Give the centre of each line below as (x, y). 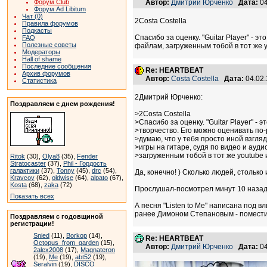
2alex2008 (48, 250)
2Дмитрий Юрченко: (169, 97)
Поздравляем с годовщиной (57, 216)
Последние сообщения (57, 66)
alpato (99, 178)
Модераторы (41, 52)
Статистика (39, 80)
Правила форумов (50, 23)
